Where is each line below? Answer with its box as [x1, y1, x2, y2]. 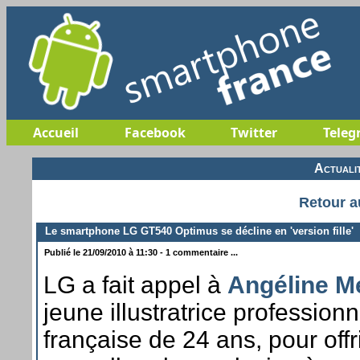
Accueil [33, 124, 79, 141]
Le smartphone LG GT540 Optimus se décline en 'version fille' [39, 224, 354, 237]
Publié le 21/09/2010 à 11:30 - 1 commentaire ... [42, 247, 238, 257]
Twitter [230, 124, 277, 141]
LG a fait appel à [43, 271, 227, 298]
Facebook [124, 124, 186, 141]
